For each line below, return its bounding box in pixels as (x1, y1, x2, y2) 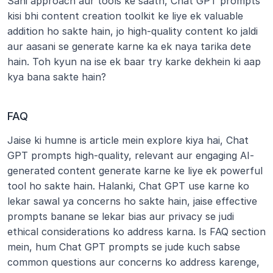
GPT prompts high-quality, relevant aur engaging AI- (7, 149, 254, 161)
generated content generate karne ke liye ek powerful (7, 165, 263, 177)
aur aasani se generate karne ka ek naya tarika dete (7, 40, 251, 52)
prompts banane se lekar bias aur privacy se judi (7, 210, 234, 222)
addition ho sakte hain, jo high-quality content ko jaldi (7, 25, 258, 37)
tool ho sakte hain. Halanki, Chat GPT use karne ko (7, 180, 249, 192)
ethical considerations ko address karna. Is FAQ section (7, 225, 266, 238)
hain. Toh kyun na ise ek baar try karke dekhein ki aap (7, 55, 261, 68)
